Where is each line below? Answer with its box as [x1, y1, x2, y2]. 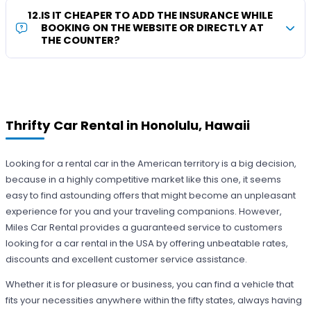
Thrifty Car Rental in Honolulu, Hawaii [6, 116, 251, 134]
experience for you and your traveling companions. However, [6, 205, 283, 219]
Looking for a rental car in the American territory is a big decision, [6, 157, 297, 171]
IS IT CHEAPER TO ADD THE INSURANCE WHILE [41, 8, 274, 23]
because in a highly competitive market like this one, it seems [6, 173, 282, 187]
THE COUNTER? [41, 33, 121, 48]
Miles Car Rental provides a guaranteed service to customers [6, 221, 283, 235]
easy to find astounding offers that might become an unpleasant [6, 189, 296, 203]
